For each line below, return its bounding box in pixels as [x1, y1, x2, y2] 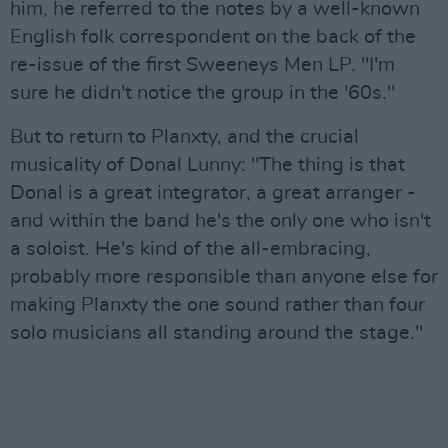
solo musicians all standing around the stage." [10, 322, 423, 343]
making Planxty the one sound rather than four [10, 294, 425, 315]
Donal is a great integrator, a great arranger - [10, 182, 416, 203]
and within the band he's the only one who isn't [10, 210, 431, 231]
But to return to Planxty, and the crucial [10, 126, 359, 147]
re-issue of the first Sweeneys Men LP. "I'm [10, 54, 395, 75]
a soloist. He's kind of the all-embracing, [10, 238, 371, 259]
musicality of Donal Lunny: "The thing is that [10, 154, 405, 175]
